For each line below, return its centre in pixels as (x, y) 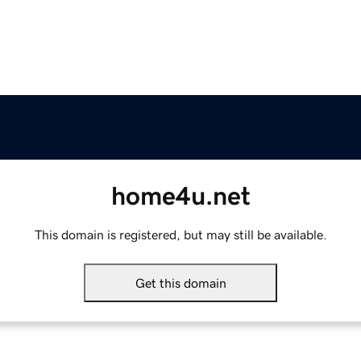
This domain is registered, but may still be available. (180, 235)
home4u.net (180, 196)
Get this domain (180, 283)
